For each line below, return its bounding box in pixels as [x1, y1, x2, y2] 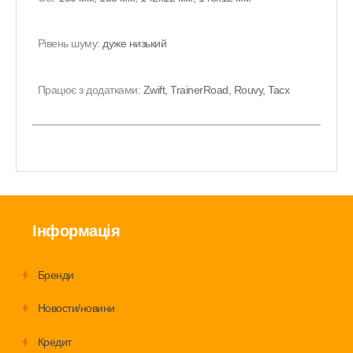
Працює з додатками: [37, 84, 143, 97]
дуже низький [102, 37, 167, 50]
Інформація [32, 221, 120, 240]
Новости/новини [37, 302, 115, 315]
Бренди [37, 268, 74, 281]
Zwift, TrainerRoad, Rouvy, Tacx [143, 84, 290, 97]
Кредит [37, 335, 72, 348]
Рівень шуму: [37, 37, 103, 50]
